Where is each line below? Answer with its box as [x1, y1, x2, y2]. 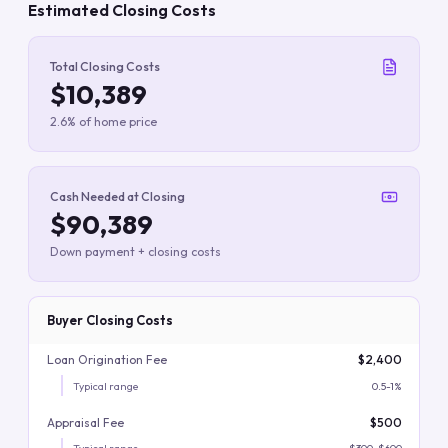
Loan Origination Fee [46, 352, 167, 367]
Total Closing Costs [50, 59, 160, 74]
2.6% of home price [50, 114, 157, 129]
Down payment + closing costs [50, 244, 221, 259]
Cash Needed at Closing [50, 189, 185, 204]
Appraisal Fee [46, 414, 124, 430]
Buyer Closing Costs [46, 312, 173, 328]
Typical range [73, 378, 139, 393]
